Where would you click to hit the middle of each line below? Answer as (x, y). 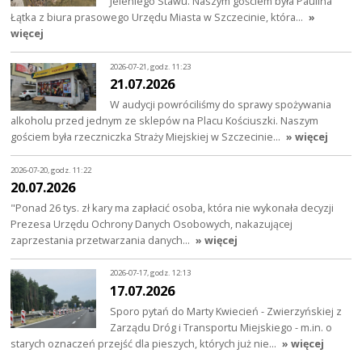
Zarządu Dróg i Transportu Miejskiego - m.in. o (221, 327)
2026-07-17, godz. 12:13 (151, 273)
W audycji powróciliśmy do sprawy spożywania (221, 105)
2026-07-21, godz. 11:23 (151, 66)
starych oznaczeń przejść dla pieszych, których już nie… (145, 343)
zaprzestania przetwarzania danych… (102, 240)
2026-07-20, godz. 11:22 (51, 170)
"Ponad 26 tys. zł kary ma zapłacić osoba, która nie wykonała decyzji (173, 208)
